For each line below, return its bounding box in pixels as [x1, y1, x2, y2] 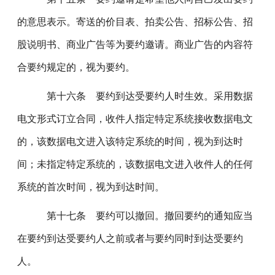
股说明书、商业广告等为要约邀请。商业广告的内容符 [17, 39, 254, 50]
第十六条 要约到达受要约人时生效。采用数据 [29, 91, 254, 101]
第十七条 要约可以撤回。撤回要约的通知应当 [29, 211, 254, 221]
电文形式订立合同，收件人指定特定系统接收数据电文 [17, 114, 254, 124]
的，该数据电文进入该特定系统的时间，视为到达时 [17, 136, 244, 147]
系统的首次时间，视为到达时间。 [17, 182, 165, 192]
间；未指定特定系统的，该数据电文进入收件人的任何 [17, 159, 254, 169]
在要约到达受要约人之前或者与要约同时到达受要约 [17, 233, 244, 244]
